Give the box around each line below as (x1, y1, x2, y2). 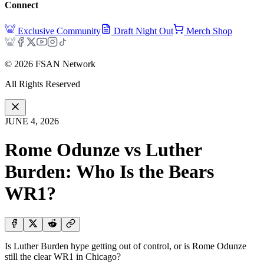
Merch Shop (186, 25, 232, 36)
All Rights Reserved (5, 78, 80, 89)
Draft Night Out (114, 25, 173, 36)
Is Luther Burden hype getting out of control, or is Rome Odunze (5, 241, 246, 252)
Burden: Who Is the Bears (5, 161, 214, 183)
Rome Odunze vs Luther (5, 139, 202, 161)
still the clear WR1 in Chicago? (5, 252, 121, 262)
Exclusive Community (18, 25, 101, 36)
